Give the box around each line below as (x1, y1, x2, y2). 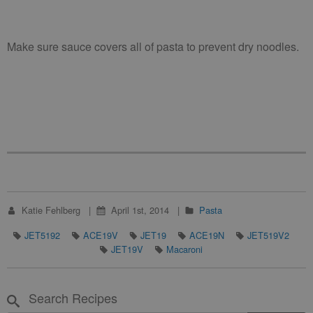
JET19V (111, 242, 143, 256)
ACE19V (82, 228, 118, 242)
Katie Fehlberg (21, 203, 83, 217)
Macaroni (166, 242, 203, 256)
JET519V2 (247, 228, 289, 242)
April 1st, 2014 (110, 203, 172, 217)
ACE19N (189, 228, 225, 242)
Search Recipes (25, 289, 117, 307)
